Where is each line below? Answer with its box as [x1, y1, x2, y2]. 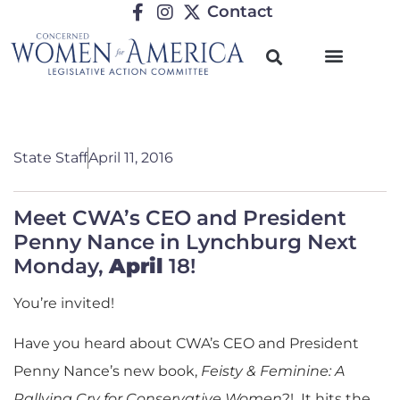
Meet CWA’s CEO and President [13, 205, 346, 230]
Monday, [13, 254, 109, 279]
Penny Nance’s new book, [13, 362, 201, 380]
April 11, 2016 [88, 149, 173, 166]
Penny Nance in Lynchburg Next [13, 229, 357, 254]
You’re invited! [13, 295, 114, 312]
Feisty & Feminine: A [201, 362, 345, 380]
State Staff [13, 149, 87, 166]
